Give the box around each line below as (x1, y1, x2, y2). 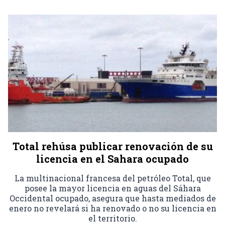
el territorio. (88, 212, 137, 223)
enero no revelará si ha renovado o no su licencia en (9, 202, 216, 213)
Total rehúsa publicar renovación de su (12, 139, 213, 153)
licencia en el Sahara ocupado (36, 152, 189, 165)
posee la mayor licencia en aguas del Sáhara (24, 182, 201, 193)
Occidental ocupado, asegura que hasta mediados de (9, 192, 216, 203)
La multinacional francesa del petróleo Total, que (14, 172, 211, 183)
